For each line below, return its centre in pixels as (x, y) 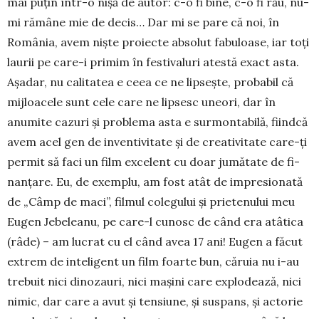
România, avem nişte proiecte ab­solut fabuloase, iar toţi (158, 42)
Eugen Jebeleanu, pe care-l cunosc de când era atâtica (155, 221)
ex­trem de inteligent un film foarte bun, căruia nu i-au (153, 261)
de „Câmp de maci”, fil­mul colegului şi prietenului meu (151, 202)
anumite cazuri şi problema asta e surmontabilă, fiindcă (157, 122)
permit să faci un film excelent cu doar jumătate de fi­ (153, 162)
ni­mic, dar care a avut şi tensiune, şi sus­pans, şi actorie (155, 301)
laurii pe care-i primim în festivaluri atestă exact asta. (153, 62)
